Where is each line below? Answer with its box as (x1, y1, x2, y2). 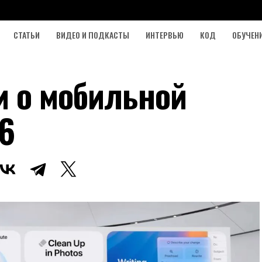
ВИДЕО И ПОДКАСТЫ (56, 29, 129, 41)
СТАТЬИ (13, 29, 40, 41)
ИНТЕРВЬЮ (146, 29, 184, 41)
